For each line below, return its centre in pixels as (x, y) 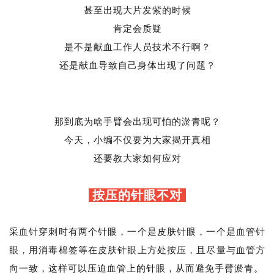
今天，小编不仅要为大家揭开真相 (137, 140)
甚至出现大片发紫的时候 (137, 11)
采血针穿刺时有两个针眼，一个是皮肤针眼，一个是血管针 (137, 232)
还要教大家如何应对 (137, 159)
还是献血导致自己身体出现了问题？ (137, 66)
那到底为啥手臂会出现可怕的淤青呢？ (137, 122)
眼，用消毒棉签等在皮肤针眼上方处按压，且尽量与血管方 (137, 250)
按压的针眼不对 (137, 195)
